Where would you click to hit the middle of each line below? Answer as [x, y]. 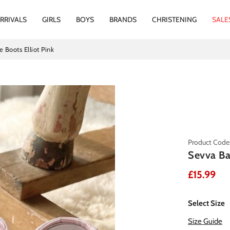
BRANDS [123, 19]
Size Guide [205, 221]
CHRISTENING [174, 19]
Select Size [206, 203]
